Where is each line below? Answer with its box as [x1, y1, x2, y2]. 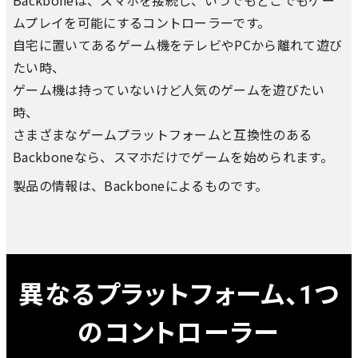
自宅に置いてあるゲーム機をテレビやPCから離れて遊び [13, 35, 343, 55]
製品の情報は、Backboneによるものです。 [13, 176, 268, 196]
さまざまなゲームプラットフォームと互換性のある [13, 125, 312, 145]
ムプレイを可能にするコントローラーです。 [13, 13, 271, 33]
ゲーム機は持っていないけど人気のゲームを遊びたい [13, 80, 325, 100]
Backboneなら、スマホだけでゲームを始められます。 [13, 147, 333, 167]
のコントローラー [78, 312, 280, 350]
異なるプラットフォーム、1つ [18, 274, 340, 312]
